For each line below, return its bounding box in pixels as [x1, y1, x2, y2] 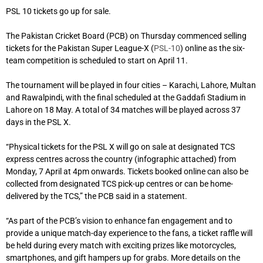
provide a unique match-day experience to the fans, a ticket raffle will [6, 228, 252, 238]
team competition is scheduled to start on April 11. [6, 56, 188, 66]
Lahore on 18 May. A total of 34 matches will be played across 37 [6, 105, 241, 115]
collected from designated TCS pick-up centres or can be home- [6, 179, 233, 189]
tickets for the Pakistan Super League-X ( [6, 43, 154, 53]
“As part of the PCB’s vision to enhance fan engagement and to [6, 216, 232, 226]
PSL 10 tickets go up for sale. [6, 6, 111, 16]
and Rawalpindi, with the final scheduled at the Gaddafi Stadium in [6, 93, 246, 103]
